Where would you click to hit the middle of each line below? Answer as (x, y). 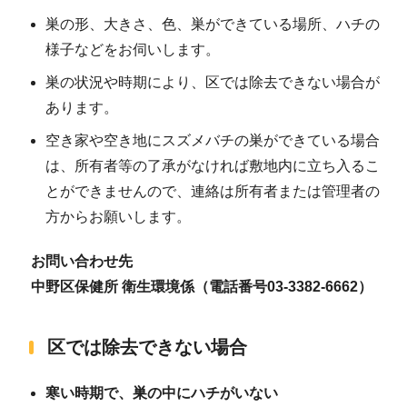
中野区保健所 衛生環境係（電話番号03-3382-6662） (201, 287)
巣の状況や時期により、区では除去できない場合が (213, 82)
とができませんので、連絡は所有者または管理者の (213, 191)
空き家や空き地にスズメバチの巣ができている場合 (213, 140)
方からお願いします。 (118, 216)
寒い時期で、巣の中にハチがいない (162, 393)
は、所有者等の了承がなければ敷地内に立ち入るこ (213, 165)
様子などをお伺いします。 (133, 49)
